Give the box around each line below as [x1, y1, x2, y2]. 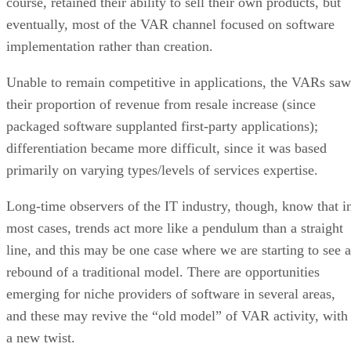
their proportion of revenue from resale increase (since [6, 96, 316, 112]
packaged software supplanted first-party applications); [6, 118, 318, 134]
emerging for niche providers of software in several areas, [6, 285, 335, 302]
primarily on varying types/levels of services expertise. [6, 161, 318, 178]
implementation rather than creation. [6, 38, 217, 54]
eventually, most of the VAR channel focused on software [6, 16, 335, 32]
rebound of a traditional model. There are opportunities [6, 263, 320, 280]
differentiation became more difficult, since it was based [6, 139, 327, 156]
